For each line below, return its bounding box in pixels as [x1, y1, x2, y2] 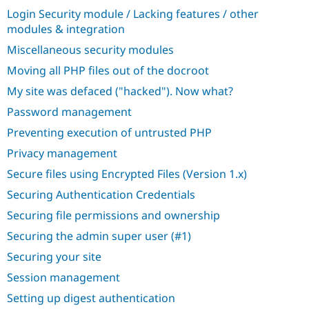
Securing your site [7, 249, 101, 265]
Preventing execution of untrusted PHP [7, 125, 212, 141]
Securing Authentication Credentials [7, 187, 195, 203]
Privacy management [7, 146, 117, 161]
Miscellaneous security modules [7, 42, 174, 58]
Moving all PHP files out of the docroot [7, 63, 209, 79]
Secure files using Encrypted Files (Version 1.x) [7, 166, 247, 182]
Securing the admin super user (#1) [7, 228, 191, 244]
